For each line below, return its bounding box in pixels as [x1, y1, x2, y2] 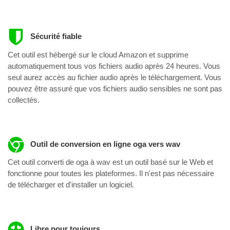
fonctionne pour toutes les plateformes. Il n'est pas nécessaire [8, 169, 214, 178]
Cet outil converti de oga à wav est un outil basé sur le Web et [8, 158, 213, 167]
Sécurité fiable [28, 32, 82, 41]
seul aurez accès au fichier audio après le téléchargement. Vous [8, 72, 221, 82]
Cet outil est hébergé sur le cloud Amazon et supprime [8, 50, 188, 59]
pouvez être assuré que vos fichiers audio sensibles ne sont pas [8, 84, 222, 93]
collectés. [8, 95, 40, 104]
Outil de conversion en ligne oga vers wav [28, 139, 180, 148]
